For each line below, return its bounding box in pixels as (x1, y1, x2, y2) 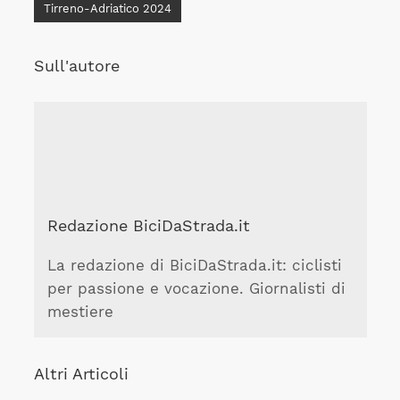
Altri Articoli (33, 364, 129, 384)
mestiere (46, 304, 113, 321)
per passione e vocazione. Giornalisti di (46, 280, 346, 298)
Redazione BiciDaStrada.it (46, 215, 250, 235)
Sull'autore (33, 55, 120, 75)
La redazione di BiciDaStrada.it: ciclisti (46, 257, 342, 275)
